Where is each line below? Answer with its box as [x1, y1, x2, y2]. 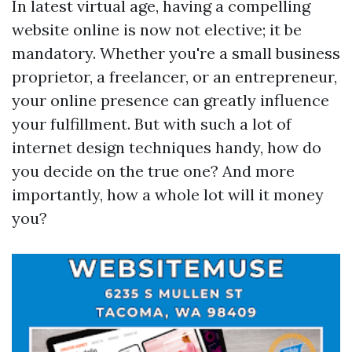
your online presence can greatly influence [12, 90, 329, 110]
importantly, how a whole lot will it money [12, 185, 324, 204]
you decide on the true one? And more [12, 161, 295, 181]
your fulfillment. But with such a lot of [12, 114, 291, 134]
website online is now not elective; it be [12, 20, 302, 39]
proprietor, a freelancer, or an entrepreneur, [12, 67, 337, 86]
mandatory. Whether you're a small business [12, 43, 340, 63]
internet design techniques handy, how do [12, 137, 321, 157]
